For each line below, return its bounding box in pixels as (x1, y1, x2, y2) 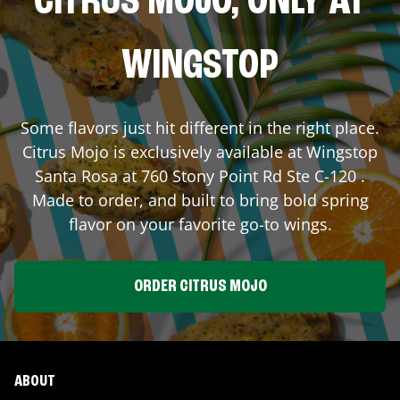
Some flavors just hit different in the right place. (21, 116, 379, 138)
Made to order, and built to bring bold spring (31, 188, 369, 211)
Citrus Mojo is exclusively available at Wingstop (22, 140, 378, 162)
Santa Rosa (35, 164, 118, 187)
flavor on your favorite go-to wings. (68, 212, 332, 235)
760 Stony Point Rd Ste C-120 (141, 164, 356, 187)
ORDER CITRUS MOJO (133, 277, 267, 296)
